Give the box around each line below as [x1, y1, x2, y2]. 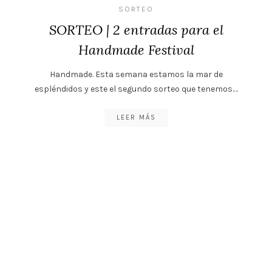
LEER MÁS [116, 113, 156, 121]
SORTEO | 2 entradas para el [49, 21, 223, 38]
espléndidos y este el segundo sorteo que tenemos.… [34, 83, 238, 94]
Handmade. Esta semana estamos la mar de [49, 69, 223, 80]
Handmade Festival [78, 41, 194, 58]
